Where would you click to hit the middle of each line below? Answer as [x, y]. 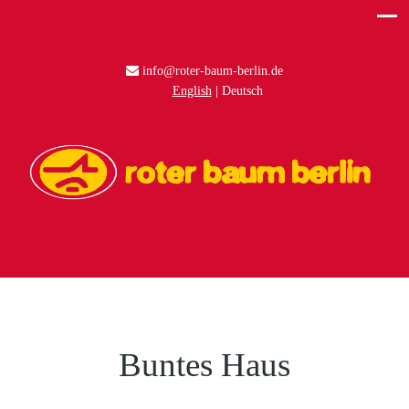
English [192, 91]
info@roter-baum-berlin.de [213, 71]
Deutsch [242, 91]
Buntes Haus [204, 364]
